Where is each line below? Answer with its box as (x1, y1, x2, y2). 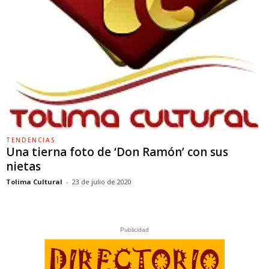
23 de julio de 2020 (72, 177, 131, 186)
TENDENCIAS (6, 136, 56, 144)
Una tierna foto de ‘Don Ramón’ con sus (6, 144, 228, 160)
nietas (6, 159, 41, 174)
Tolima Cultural (6, 177, 62, 186)
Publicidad (120, 226, 149, 233)
